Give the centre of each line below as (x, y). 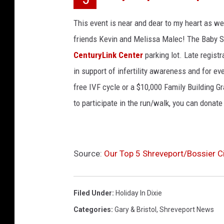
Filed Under (93, 193)
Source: (89, 153)
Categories (92, 209)
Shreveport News (187, 209)
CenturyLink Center (109, 55)
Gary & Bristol (135, 209)
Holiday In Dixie (139, 193)
